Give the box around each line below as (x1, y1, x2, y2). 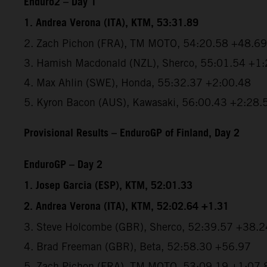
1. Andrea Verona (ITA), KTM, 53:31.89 (24, 13, 198, 33)
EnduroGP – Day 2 (24, 154, 103, 175)
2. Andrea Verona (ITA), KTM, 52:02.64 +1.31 (24, 196, 229, 217)
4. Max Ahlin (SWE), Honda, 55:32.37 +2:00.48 (24, 76, 251, 89)
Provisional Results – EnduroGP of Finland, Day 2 (24, 123, 240, 144)
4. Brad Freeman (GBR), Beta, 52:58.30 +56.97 (24, 240, 251, 253)
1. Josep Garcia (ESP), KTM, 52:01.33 (24, 175, 193, 196)
